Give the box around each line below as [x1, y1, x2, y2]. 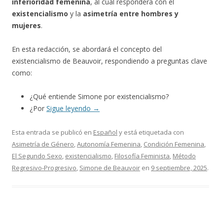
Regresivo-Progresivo [12, 163, 76, 172]
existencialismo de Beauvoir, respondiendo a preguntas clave [12, 56, 207, 66]
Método [173, 151, 196, 160]
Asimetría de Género [12, 140, 74, 148]
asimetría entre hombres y [83, 9, 179, 18]
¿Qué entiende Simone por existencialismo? [30, 92, 169, 101]
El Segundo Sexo [12, 151, 62, 160]
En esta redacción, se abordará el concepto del [12, 44, 162, 54]
